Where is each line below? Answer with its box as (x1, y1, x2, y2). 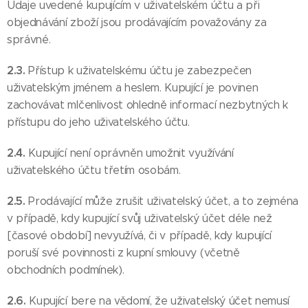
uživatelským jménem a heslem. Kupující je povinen (7, 81, 258, 94)
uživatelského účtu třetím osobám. (7, 164, 181, 177)
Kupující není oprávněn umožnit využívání (28, 146, 234, 159)
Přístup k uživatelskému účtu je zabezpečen (28, 64, 252, 77)
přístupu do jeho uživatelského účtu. (7, 115, 190, 129)
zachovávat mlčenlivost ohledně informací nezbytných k (7, 98, 289, 111)
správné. (7, 33, 51, 46)
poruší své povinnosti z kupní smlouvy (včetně (7, 246, 240, 259)
